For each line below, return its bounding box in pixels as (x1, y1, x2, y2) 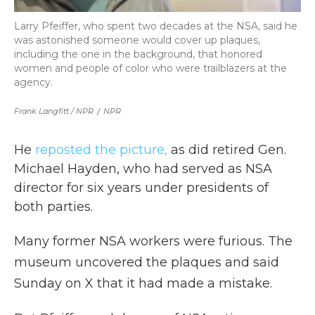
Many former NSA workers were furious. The (14, 233, 292, 249)
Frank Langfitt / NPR (14, 105, 94, 116)
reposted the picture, (35, 141, 167, 157)
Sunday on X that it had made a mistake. (14, 275, 272, 291)
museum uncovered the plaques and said (14, 254, 279, 270)
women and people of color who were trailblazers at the (14, 61, 287, 75)
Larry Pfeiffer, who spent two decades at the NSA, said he (14, 19, 297, 32)
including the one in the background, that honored (14, 47, 262, 60)
